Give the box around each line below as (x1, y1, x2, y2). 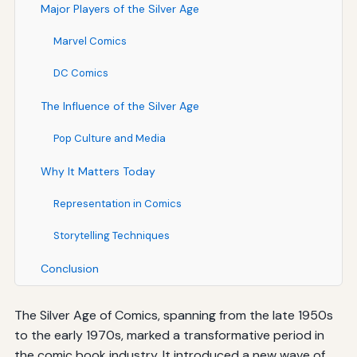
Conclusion (40, 261, 99, 276)
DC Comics (53, 65, 108, 80)
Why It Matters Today (40, 163, 155, 178)
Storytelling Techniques (53, 228, 170, 242)
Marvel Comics (53, 33, 127, 48)
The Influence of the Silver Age (40, 98, 199, 113)
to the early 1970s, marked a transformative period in (14, 326, 324, 343)
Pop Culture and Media (53, 131, 166, 145)
